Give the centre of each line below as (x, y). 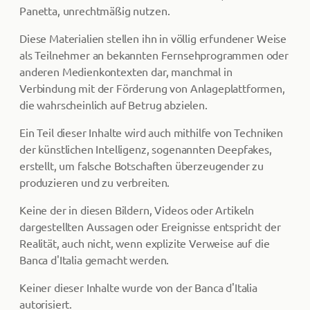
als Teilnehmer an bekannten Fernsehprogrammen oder (154, 55)
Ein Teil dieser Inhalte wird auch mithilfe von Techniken (152, 132)
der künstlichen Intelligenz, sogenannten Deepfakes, (146, 149)
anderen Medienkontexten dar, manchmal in (126, 71)
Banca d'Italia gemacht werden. (94, 259)
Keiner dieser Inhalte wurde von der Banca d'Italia (138, 287)
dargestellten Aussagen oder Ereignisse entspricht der (150, 226)
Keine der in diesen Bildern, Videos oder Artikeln (137, 210)
